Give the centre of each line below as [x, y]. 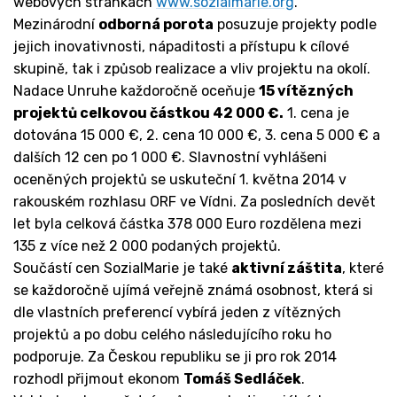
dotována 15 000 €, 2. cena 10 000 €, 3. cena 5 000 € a [197, 136]
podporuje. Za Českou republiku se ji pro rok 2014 [175, 357]
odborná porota [156, 25]
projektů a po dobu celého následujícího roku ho [172, 335]
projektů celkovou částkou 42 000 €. [148, 113]
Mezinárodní [56, 25]
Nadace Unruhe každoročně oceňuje [136, 91]
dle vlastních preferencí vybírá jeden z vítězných [177, 313]
